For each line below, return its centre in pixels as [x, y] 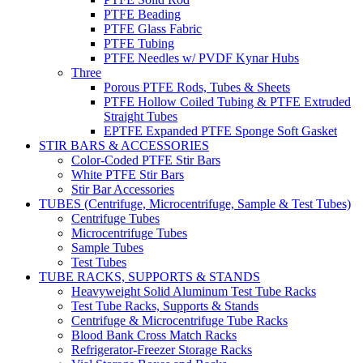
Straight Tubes [141, 116]
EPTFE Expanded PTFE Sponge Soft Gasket [220, 131]
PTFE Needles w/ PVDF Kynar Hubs [201, 58]
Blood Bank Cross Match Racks [154, 335]
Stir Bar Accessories [123, 189]
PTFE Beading [142, 14]
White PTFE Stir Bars [128, 175]
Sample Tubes [107, 248]
